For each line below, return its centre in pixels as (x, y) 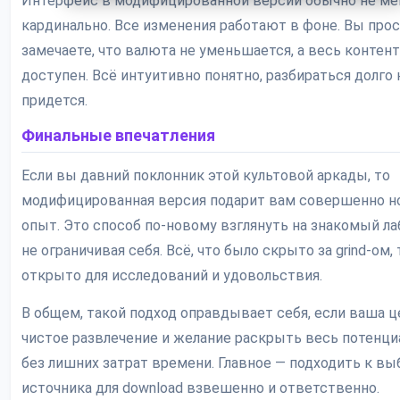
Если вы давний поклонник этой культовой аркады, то (206, 176)
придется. (54, 101)
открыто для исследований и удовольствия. (172, 276)
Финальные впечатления (118, 136)
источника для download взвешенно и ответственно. (200, 388)
